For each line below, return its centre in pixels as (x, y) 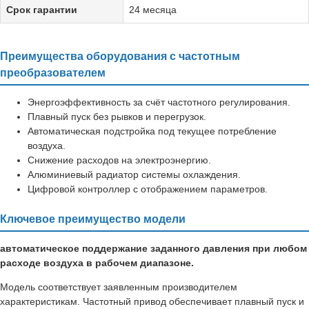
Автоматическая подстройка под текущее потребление (152, 131)
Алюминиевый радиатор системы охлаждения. (134, 174)
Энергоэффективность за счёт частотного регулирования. (159, 102)
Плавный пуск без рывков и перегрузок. (117, 116)
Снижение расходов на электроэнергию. (119, 160)
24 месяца (153, 9)
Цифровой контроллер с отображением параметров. (148, 189)
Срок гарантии (42, 9)
